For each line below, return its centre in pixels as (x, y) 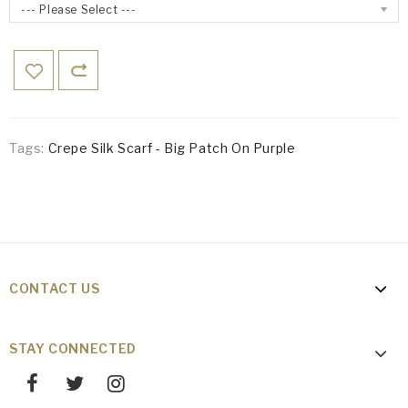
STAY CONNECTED (73, 348)
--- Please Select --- (79, 9)
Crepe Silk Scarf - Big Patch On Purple (172, 148)
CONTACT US (55, 288)
